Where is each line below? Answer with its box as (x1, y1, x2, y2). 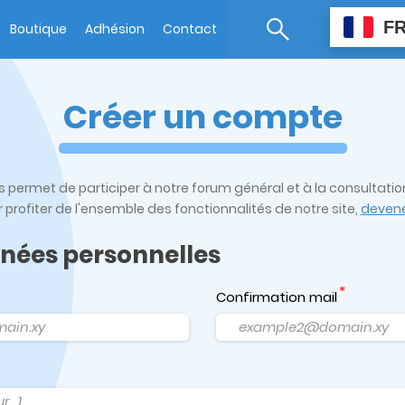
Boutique (10, 19, 67, 38)
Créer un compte (62, 94, 343, 140)
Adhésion (85, 19, 145, 38)
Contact (163, 19, 217, 38)
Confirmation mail (216, 287, 337, 306)
